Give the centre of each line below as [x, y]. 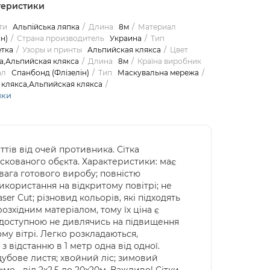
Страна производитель [60, 39]
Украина [125, 39]
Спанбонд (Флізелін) [50, 73]
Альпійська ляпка [46, 27]
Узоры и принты [52, 50]
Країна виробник [169, 61]
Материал [157, 27]
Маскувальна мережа [158, 73]
